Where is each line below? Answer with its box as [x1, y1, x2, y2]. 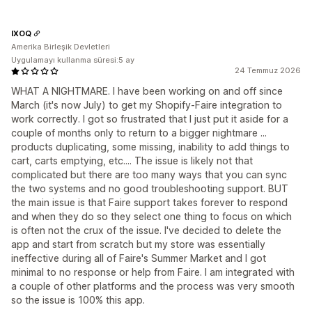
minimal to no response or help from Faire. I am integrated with [11, 266, 295, 279]
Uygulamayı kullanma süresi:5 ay [11, 55, 134, 65]
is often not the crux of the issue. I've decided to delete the [11, 224, 281, 237]
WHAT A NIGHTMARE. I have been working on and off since [11, 85, 283, 97]
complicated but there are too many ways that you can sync [11, 169, 287, 181]
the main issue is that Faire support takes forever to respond [11, 196, 288, 209]
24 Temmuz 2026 [235, 65, 301, 76]
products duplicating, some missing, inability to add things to [11, 141, 290, 153]
